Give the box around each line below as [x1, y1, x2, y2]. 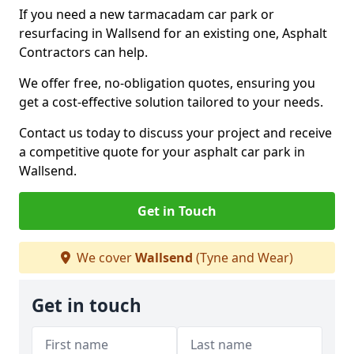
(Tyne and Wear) [193, 249, 293, 266]
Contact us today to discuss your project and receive [19, 124, 332, 141]
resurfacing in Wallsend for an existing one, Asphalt [19, 24, 327, 42]
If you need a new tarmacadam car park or [19, 6, 274, 23]
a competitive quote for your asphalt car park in [19, 143, 305, 160]
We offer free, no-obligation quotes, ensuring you [19, 74, 315, 92]
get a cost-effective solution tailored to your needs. [19, 93, 323, 111]
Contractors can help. [19, 43, 151, 61]
